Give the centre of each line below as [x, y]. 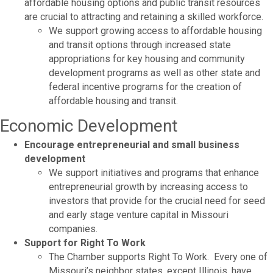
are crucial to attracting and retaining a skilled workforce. [144, 16]
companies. [73, 229]
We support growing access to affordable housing [155, 30]
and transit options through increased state [140, 44]
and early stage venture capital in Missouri [139, 214]
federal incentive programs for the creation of [145, 87]
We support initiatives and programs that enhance [154, 172]
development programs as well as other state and [154, 73]
